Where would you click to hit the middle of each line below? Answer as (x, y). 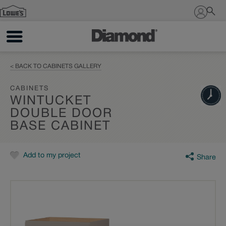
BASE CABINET (60, 126)
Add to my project (52, 156)
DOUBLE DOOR (61, 114)
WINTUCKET (51, 101)
